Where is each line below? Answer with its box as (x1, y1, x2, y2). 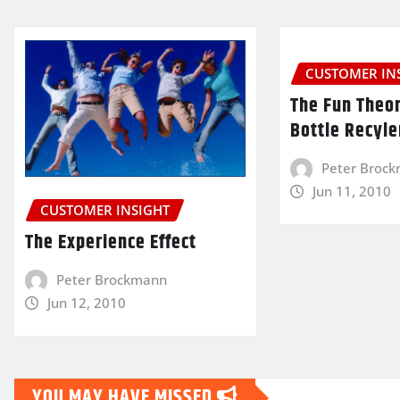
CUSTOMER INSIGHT (40, 200, 170, 219)
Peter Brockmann (55, 270, 167, 288)
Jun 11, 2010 (312, 181, 391, 200)
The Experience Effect (25, 227, 196, 258)
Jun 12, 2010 (46, 293, 126, 312)
